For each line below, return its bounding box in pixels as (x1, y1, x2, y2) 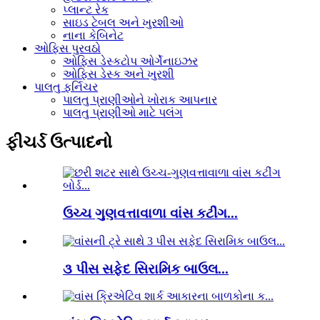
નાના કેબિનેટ (63, 29, 124, 41)
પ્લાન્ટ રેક (63, 3, 109, 16)
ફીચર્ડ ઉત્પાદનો (6, 133, 112, 152)
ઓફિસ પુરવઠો (34, 41, 101, 54)
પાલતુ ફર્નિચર (34, 80, 98, 93)
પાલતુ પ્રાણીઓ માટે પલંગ (63, 106, 183, 119)
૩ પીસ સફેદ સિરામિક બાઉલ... (63, 261, 229, 276)
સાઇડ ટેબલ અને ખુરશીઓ (63, 16, 184, 29)
